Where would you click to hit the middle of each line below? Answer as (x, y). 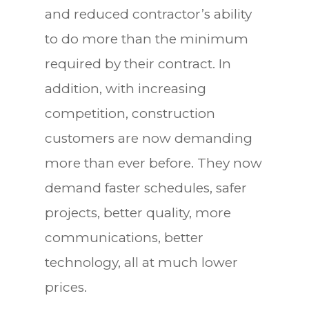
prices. (66, 287)
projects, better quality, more (138, 212)
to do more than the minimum (146, 39)
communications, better (124, 237)
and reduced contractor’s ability (148, 14)
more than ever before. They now (153, 163)
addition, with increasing (125, 88)
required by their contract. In (138, 63)
